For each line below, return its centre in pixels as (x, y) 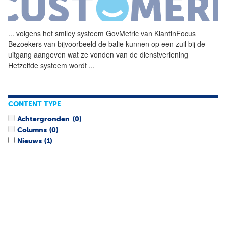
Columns (32, 130)
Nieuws (30, 142)
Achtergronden (44, 119)
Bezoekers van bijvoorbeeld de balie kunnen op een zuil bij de (107, 44)
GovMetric (122, 33)
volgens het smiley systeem (60, 33)
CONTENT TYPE (35, 105)
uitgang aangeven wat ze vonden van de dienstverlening (98, 54)
